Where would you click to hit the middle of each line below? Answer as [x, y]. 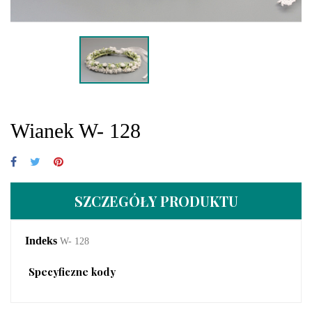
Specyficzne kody [72, 271]
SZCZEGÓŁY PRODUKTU [156, 201]
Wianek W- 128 [76, 130]
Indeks [41, 240]
